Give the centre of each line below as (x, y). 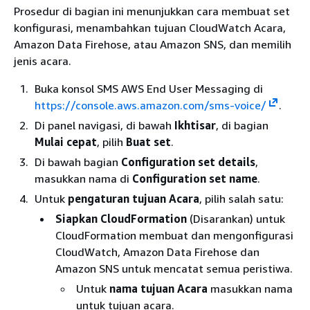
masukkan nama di (83, 178)
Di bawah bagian (78, 162)
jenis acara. (43, 61)
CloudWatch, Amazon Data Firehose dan (157, 252)
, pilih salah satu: (241, 198)
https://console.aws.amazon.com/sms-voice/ (151, 105)
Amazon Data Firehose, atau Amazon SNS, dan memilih (153, 44)
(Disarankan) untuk (236, 218)
